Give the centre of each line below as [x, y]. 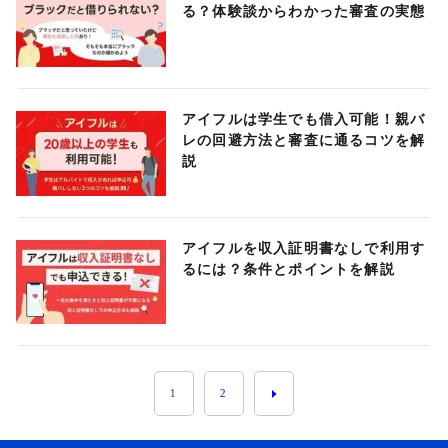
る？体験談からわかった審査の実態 [304, 11]
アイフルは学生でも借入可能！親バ [304, 118]
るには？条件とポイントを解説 [288, 268]
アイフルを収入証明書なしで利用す [304, 247]
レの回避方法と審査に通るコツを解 [304, 139]
